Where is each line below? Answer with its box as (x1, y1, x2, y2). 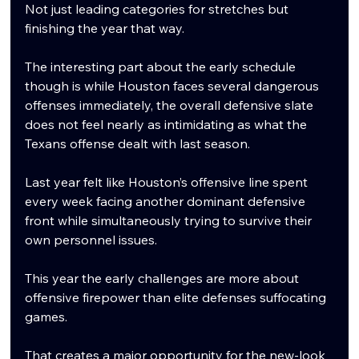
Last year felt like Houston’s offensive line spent (25, 173, 312, 190)
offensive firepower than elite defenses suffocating (25, 288, 330, 305)
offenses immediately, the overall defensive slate (25, 96, 317, 113)
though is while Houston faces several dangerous (25, 77, 323, 94)
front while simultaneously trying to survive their (25, 212, 316, 228)
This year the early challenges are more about (25, 269, 303, 286)
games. (25, 308, 68, 325)
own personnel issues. (25, 231, 158, 248)
